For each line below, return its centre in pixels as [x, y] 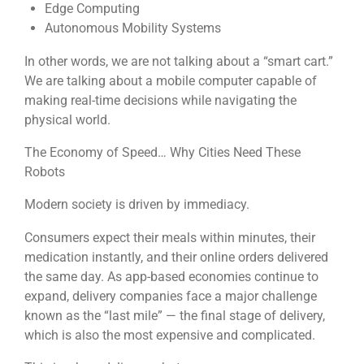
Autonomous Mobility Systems [132, 28]
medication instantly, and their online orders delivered [176, 257]
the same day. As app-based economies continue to [171, 276]
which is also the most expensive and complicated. [170, 335]
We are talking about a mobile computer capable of [171, 80]
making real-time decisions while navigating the [160, 100]
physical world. [67, 119]
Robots [45, 172]
